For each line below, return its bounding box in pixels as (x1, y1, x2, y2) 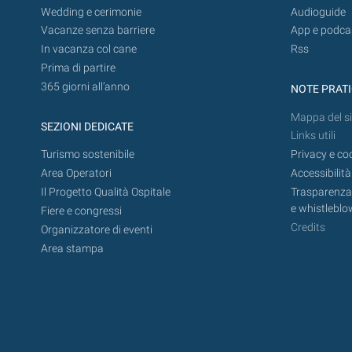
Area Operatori (41, 167, 112, 181)
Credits (290, 220, 325, 234)
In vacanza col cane (41, 42, 137, 57)
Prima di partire (41, 61, 115, 75)
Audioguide (290, 5, 346, 19)
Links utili (290, 129, 335, 143)
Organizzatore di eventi (41, 222, 152, 236)
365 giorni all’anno (41, 80, 130, 94)
